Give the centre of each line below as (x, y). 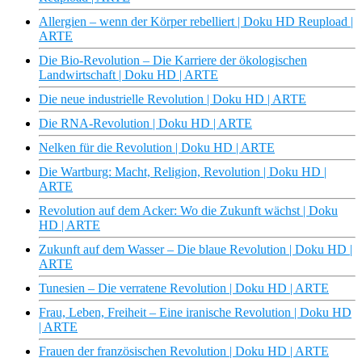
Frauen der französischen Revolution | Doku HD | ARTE (184, 351)
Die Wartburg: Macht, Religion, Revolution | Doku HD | (183, 172)
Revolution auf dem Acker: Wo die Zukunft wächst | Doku (188, 211)
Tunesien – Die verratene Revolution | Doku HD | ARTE (184, 288)
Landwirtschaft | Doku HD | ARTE (128, 75)
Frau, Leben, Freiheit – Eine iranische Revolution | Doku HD (195, 313)
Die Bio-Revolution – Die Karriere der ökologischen (173, 61)
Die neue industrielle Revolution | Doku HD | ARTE (173, 99)
